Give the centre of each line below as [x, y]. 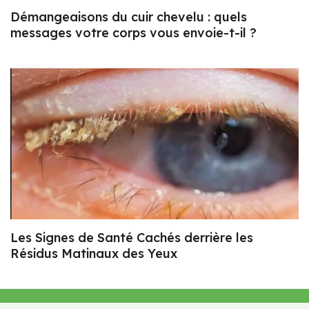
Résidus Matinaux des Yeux [94, 254]
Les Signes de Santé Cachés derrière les [132, 238]
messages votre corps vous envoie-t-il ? [133, 32]
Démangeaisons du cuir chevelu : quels [129, 17]
